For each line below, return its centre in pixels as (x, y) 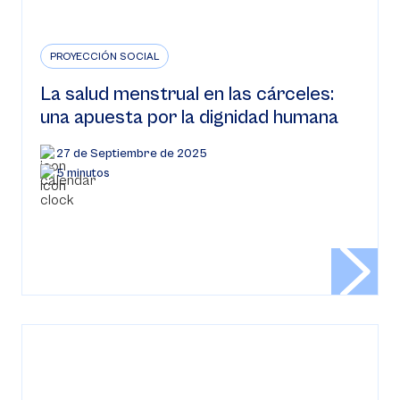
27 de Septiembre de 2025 (132, 154)
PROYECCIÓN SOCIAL (104, 57)
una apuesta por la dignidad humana (189, 117)
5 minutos (83, 173)
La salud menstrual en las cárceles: (187, 94)
